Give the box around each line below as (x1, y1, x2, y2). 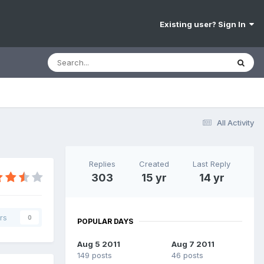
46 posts (171, 250, 203, 260)
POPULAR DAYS (77, 216, 133, 226)
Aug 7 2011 (171, 239, 214, 249)
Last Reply (193, 159, 230, 169)
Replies (89, 159, 115, 169)
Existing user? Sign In (160, 19, 249, 29)
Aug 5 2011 (77, 239, 120, 249)
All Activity (217, 117, 254, 127)
